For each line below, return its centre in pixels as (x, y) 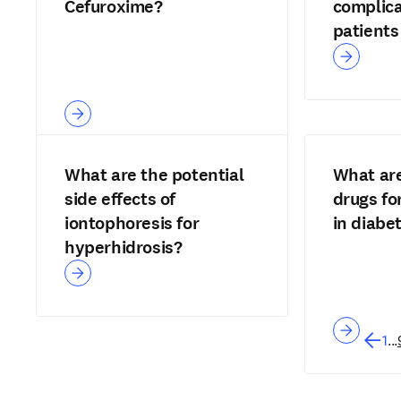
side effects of (120, 199)
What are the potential (154, 175)
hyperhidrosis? (124, 247)
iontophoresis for (132, 223)
